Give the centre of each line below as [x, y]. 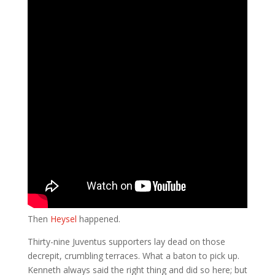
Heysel [64, 219]
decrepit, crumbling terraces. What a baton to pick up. [133, 255]
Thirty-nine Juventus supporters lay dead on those [126, 241]
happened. [99, 219]
